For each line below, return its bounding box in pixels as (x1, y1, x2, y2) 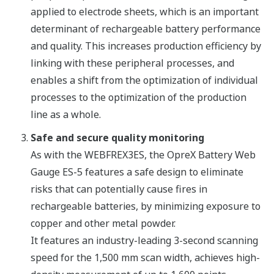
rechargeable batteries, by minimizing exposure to (31, 199, 261, 213)
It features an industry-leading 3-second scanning (31, 234, 258, 248)
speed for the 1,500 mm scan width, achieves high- (31, 251, 260, 265)
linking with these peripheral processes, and (31, 56, 234, 70)
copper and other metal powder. (31, 217, 176, 231)
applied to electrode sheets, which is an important (31, 5, 259, 19)
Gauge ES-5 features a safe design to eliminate (31, 165, 243, 179)
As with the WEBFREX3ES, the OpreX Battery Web (31, 148, 256, 162)
